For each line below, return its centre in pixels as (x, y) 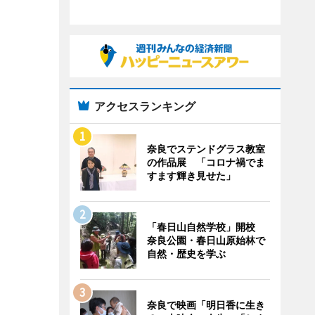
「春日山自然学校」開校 (206, 227)
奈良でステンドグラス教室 (206, 149)
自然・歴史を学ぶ (186, 253)
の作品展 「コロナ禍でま (206, 162)
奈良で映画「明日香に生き (206, 305)
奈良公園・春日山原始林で (206, 240)
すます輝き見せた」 (191, 175)
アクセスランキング (144, 106)
